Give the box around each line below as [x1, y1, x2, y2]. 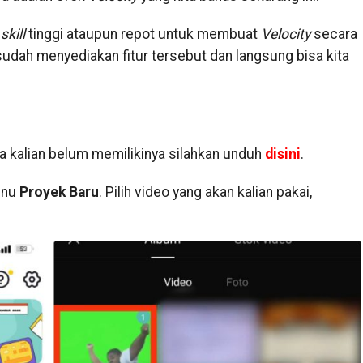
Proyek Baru [19, 184, 99, 200]
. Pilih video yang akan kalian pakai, [98, 184, 312, 200]
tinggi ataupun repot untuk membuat [24, 26, 261, 42]
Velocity [260, 26, 310, 42]
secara [310, 26, 357, 42]
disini [264, 146, 301, 162]
